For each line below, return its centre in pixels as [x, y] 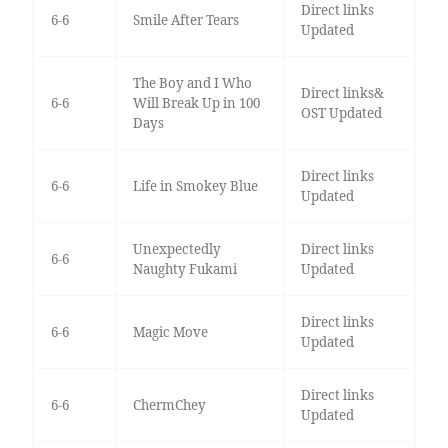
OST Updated [341, 113]
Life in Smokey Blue [195, 186]
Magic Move [170, 332]
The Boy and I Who [192, 83]
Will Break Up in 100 [196, 103]
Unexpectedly [176, 249]
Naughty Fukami [184, 269]
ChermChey [169, 405]
